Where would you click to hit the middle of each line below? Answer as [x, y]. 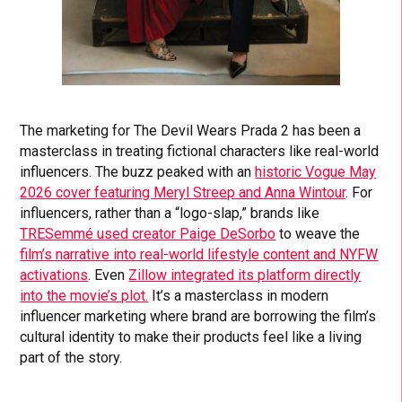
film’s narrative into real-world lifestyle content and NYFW [199, 255]
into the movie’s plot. [84, 296]
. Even [109, 275]
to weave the [318, 234]
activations [54, 275]
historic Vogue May [316, 172]
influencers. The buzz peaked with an [138, 172]
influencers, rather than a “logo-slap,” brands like [170, 214]
